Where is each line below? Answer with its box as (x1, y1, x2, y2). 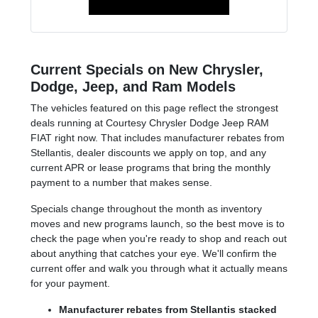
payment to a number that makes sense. (31, 176, 212, 188)
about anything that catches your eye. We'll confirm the (31, 247, 277, 259)
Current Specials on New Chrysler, (31, 61, 263, 77)
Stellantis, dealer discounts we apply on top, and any (31, 146, 266, 158)
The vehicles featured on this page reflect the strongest (31, 102, 278, 114)
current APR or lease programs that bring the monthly (31, 161, 270, 173)
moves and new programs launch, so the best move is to (31, 217, 285, 229)
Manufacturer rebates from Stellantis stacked (59, 303, 277, 315)
